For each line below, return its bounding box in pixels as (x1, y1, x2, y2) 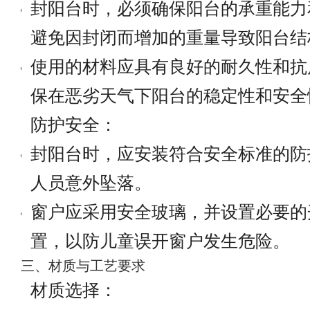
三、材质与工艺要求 (21, 257, 145, 273)
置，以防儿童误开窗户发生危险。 (30, 230, 290, 251)
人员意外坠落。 (30, 172, 152, 193)
